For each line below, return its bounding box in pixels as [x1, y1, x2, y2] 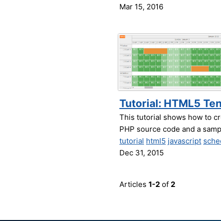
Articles [119, 180, 148, 189]
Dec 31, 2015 [119, 148, 164, 157]
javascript [168, 136, 201, 146]
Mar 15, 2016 [119, 2, 163, 11]
